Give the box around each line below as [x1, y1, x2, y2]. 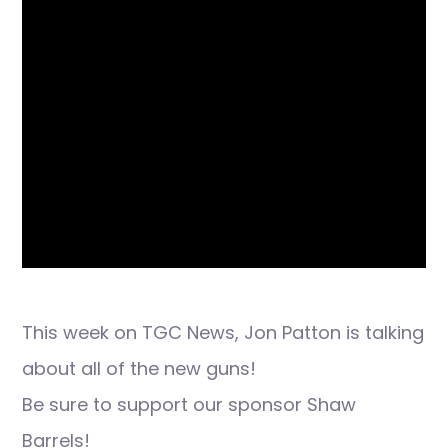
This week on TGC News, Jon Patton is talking [22, 320, 424, 345]
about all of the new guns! [22, 356, 256, 381]
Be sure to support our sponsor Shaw [22, 392, 356, 417]
